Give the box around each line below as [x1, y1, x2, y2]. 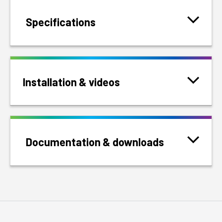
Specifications [26, 15, 96, 29]
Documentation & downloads [26, 135, 164, 149]
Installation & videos [23, 75, 120, 89]
